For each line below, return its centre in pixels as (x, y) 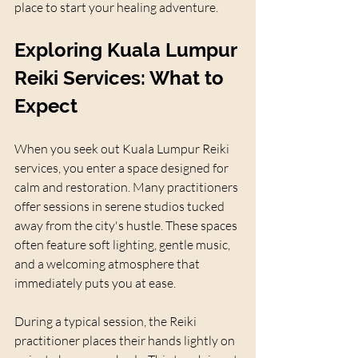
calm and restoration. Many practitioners (127, 187)
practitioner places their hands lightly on (126, 340)
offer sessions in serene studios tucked (121, 206)
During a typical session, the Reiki (107, 321)
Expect (46, 105)
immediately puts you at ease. (95, 282)
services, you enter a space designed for (123, 167)
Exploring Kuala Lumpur (128, 50)
